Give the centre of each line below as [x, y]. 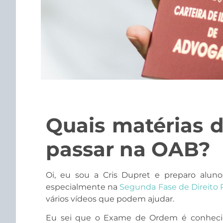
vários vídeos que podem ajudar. [110, 199]
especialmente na [83, 187]
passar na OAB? [128, 149]
